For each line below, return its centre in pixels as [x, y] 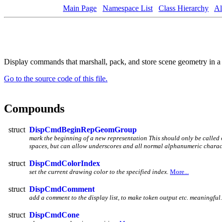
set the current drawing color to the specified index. [99, 171]
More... [179, 171]
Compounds [34, 108]
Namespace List [128, 8]
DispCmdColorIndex [65, 163]
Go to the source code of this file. [56, 78]
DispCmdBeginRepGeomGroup [83, 129]
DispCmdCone [54, 215]
